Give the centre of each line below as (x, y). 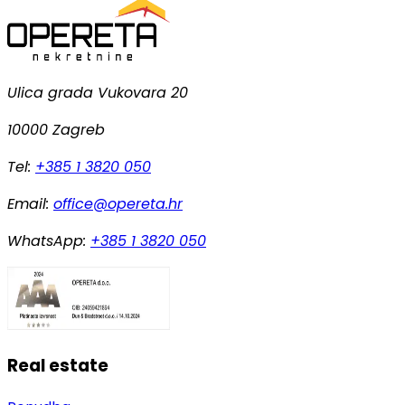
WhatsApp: (49, 240)
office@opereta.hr (118, 203)
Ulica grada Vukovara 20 (98, 92)
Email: (30, 203)
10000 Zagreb (56, 129)
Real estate (58, 366)
